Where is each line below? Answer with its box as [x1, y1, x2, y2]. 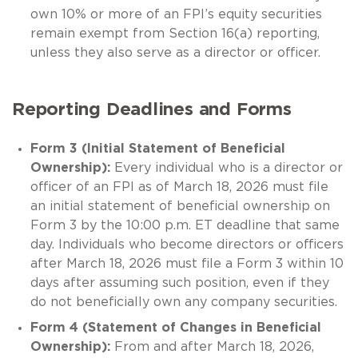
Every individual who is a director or [109, 161, 343, 174]
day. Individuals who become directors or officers [30, 237, 344, 251]
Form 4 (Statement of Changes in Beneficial [30, 320, 321, 334]
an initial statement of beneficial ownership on [30, 199, 330, 213]
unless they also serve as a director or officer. [30, 46, 320, 59]
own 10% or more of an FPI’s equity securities [30, 7, 322, 21]
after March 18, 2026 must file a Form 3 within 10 [30, 257, 344, 270]
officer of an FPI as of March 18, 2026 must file [30, 180, 328, 193]
